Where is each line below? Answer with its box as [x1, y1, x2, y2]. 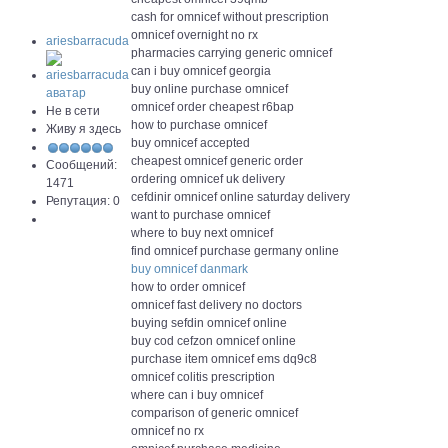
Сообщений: [46, 158, 117, 172]
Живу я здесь [46, 122, 121, 136]
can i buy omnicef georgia [131, 64, 271, 78]
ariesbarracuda [46, 34, 129, 48]
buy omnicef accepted [131, 136, 250, 150]
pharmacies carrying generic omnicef [131, 46, 332, 60]
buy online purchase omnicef [131, 82, 288, 96]
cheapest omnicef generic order [131, 154, 303, 168]
